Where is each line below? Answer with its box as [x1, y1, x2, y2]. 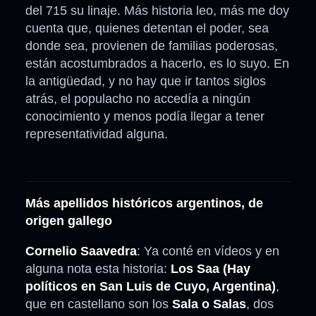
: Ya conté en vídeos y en [137, 244, 279, 259]
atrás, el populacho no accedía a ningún [25, 92, 250, 107]
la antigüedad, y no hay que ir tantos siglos [25, 74, 266, 89]
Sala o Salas [169, 297, 246, 312]
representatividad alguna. [25, 127, 168, 142]
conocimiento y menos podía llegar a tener [25, 109, 265, 124]
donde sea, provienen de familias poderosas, [25, 39, 278, 54]
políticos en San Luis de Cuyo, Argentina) [25, 279, 276, 294]
